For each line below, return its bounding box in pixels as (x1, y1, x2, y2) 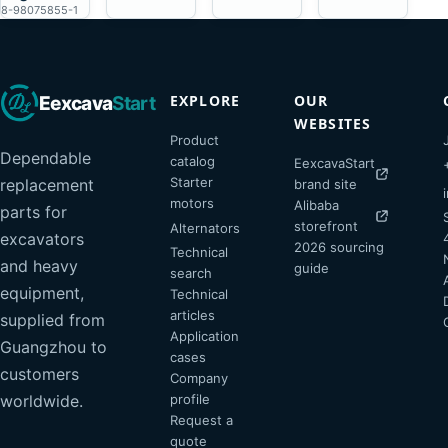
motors (170, 195, 215, 211)
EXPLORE (170, 91, 240, 110)
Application (170, 328, 240, 344)
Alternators (170, 219, 241, 236)
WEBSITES (294, 114, 372, 133)
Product (170, 132, 220, 148)
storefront (294, 218, 359, 234)
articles (170, 307, 216, 323)
